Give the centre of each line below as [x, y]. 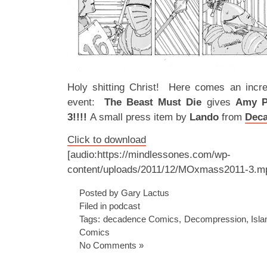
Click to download [107, 140]
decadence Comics [141, 219]
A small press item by [140, 117]
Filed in [94, 206]
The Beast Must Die [156, 102]
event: [86, 102]
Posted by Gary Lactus [124, 193]
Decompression [215, 219]
